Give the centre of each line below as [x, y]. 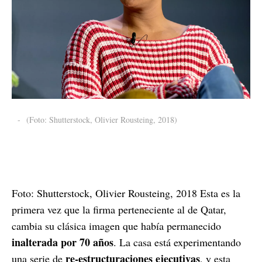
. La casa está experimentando [177, 242]
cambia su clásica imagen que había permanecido [116, 225]
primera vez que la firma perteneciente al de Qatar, [119, 209]
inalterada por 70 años [63, 242]
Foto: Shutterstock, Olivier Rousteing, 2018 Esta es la [126, 193]
